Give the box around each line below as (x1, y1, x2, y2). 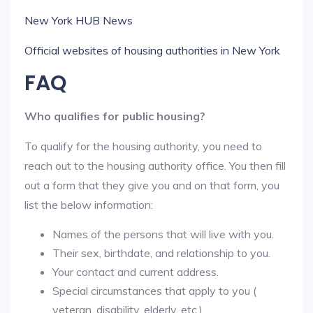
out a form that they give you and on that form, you (24, 178, 279, 192)
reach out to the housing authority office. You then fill (24, 159, 286, 173)
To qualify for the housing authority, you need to (24, 139, 262, 153)
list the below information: (24, 198, 153, 212)
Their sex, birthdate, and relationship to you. (52, 246, 270, 260)
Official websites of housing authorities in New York (24, 43, 280, 57)
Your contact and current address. (52, 265, 219, 279)
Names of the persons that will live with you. (52, 227, 274, 241)
